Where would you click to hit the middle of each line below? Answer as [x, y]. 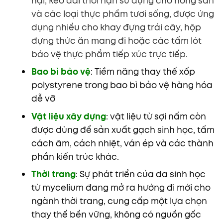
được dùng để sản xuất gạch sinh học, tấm [123, 130]
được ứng [192, 14]
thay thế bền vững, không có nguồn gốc [116, 215]
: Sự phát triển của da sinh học [140, 174]
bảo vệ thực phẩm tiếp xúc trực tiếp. [109, 54]
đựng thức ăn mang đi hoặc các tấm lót [116, 41]
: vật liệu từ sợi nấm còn [156, 116]
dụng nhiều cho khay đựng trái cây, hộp [116, 27]
